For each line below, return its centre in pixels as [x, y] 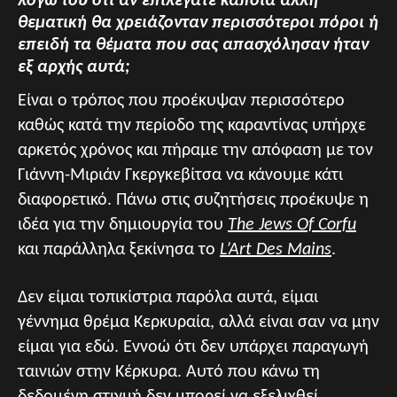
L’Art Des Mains [276, 249]
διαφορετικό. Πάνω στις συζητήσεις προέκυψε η [193, 200]
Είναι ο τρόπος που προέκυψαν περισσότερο [181, 101]
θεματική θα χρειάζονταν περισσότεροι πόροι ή [198, 23]
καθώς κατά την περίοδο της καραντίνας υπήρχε [192, 125]
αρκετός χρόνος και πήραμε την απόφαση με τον [195, 150]
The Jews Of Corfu [292, 225]
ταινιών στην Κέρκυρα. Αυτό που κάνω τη [169, 372]
